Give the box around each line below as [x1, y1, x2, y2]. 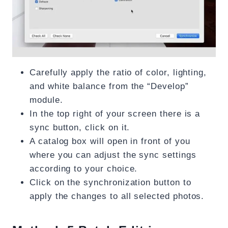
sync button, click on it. [30, 123, 130, 133]
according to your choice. [30, 164, 138, 174]
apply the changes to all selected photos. [30, 191, 205, 202]
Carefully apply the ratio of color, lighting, [30, 68, 207, 78]
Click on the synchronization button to [30, 178, 191, 188]
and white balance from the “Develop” [30, 81, 192, 92]
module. [30, 95, 63, 105]
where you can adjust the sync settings [30, 150, 196, 160]
